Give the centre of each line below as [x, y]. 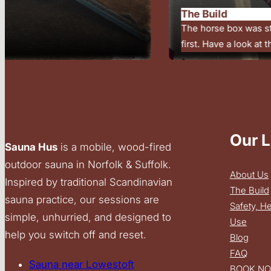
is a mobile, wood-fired [114, 147]
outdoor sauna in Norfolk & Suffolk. [88, 164]
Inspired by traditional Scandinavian [89, 182]
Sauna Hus [31, 147]
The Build [249, 190]
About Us [249, 174]
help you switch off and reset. [76, 234]
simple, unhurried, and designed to [88, 217]
